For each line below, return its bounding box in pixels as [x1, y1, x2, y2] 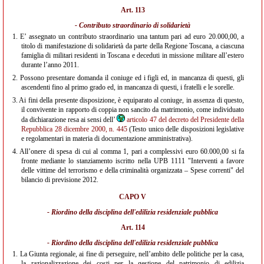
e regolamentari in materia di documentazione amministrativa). [21, 134, 193, 143]
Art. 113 [120, 6, 145, 14]
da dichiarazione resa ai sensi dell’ [21, 115, 116, 124]
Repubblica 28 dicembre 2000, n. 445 [21, 125, 127, 133]
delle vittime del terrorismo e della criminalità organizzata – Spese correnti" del [21, 166, 244, 174]
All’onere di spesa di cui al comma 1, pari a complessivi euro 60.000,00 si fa [18, 147, 244, 156]
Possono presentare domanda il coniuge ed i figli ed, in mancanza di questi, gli [18, 74, 244, 82]
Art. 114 [120, 223, 145, 232]
